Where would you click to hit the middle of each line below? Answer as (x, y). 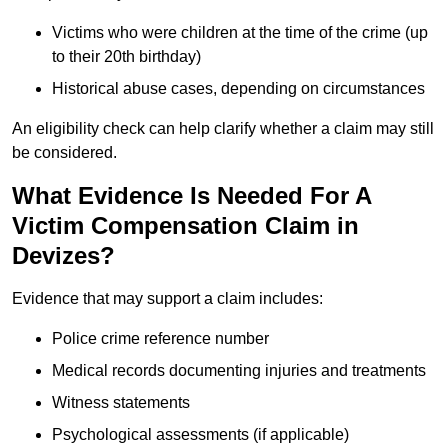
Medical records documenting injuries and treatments (239, 371)
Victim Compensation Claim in (185, 226)
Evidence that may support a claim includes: (167, 299)
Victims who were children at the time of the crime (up (240, 33)
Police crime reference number (160, 339)
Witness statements (121, 403)
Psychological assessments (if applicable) (200, 435)
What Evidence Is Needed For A (191, 196)
